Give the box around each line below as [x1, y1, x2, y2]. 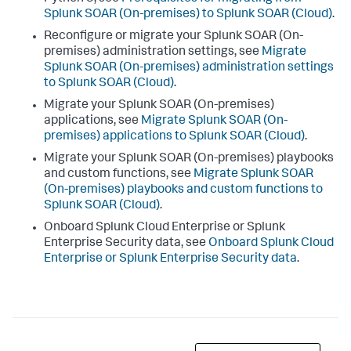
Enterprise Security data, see [44, 237, 208, 250]
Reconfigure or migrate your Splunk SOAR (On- [44, 31, 303, 43]
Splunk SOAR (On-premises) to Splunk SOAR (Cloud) [44, 9, 332, 21]
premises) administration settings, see [44, 46, 262, 59]
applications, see [44, 115, 141, 128]
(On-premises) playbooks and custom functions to [44, 184, 323, 197]
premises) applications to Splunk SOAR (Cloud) [44, 131, 305, 143]
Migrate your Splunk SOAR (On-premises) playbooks [44, 153, 334, 165]
